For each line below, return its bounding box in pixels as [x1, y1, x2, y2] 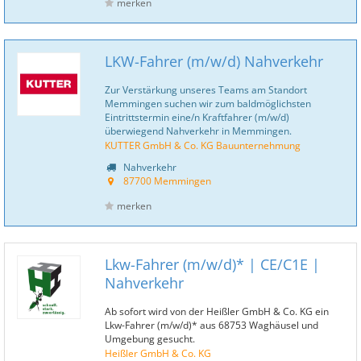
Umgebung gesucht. [105, 332, 195, 345]
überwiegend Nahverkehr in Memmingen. [105, 124, 292, 137]
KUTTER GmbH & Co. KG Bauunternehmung [105, 139, 301, 151]
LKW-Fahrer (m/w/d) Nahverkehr [105, 52, 323, 71]
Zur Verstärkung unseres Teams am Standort [105, 83, 307, 96]
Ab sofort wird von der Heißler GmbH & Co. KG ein [105, 305, 329, 317]
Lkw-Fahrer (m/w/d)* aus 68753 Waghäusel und [105, 318, 318, 331]
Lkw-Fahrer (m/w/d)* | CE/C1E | [105, 255, 320, 274]
